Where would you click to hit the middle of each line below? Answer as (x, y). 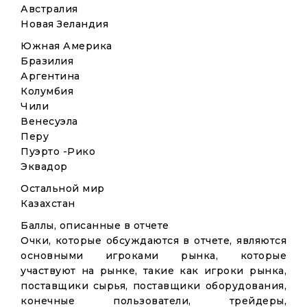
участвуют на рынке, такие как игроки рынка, (153, 271)
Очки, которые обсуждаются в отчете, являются (153, 241)
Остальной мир (63, 188)
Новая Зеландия (64, 24)
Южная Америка (66, 46)
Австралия (49, 9)
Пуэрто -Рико (58, 151)
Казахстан (48, 204)
